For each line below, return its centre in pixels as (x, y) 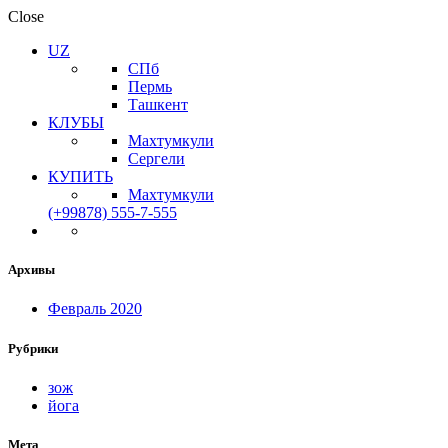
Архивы (31, 270)
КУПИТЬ (80, 176)
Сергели (156, 158)
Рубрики (33, 348)
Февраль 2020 (95, 309)
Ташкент (158, 104)
